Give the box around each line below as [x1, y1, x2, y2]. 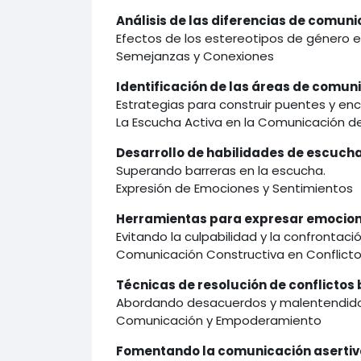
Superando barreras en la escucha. [115, 161, 326, 179]
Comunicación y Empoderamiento [115, 311, 322, 329]
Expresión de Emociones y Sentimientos [115, 179, 353, 197]
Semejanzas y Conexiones [115, 47, 274, 64]
